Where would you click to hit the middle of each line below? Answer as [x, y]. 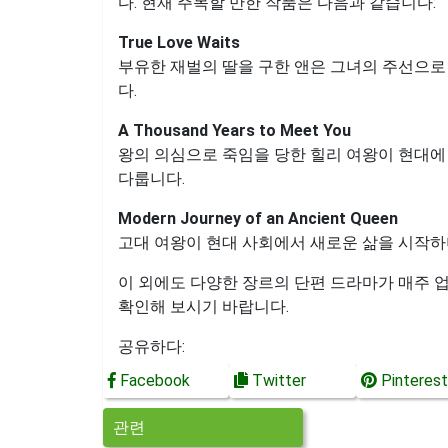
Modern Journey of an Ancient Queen [258, 218]
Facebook [153, 380]
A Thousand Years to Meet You [234, 130]
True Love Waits [179, 42]
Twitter [277, 380]
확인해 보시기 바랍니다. [203, 306]
